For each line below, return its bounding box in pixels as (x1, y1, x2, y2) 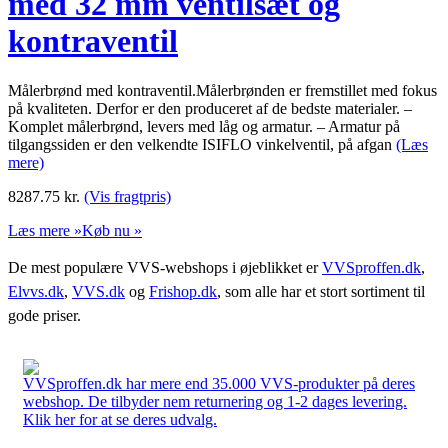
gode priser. (8, 306, 81, 324)
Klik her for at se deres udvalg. (23, 410, 217, 428)
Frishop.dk (149, 282, 217, 300)
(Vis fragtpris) (84, 187, 171, 205)
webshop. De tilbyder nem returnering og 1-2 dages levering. (23, 392, 407, 410)
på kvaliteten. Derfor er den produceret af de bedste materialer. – (8, 99, 412, 117)
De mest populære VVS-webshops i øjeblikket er (8, 258, 322, 276)
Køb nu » (82, 221, 142, 239)
